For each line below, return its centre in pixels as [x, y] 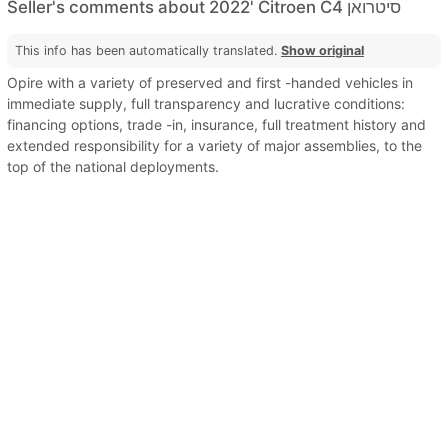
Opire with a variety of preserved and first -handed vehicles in [210, 82]
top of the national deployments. [113, 166]
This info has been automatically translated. [148, 50]
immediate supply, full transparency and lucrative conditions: [206, 103]
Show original [322, 50]
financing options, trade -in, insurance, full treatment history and [216, 124]
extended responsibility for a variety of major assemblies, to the [214, 145]
